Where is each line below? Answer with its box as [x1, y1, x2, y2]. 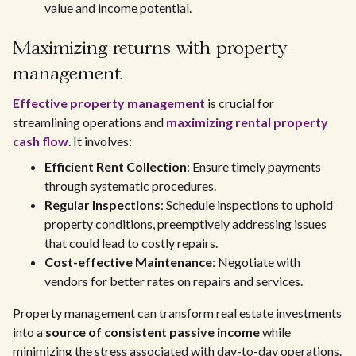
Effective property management [13, 95, 205, 110]
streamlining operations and [13, 114, 166, 130]
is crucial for [205, 95, 274, 110]
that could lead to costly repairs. [44, 235, 218, 250]
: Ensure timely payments [187, 159, 321, 174]
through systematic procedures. [44, 178, 216, 193]
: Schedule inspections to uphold [161, 197, 333, 212]
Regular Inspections [44, 197, 161, 212]
